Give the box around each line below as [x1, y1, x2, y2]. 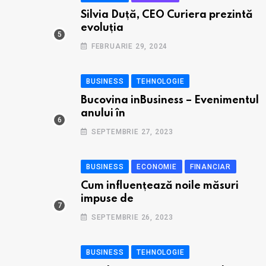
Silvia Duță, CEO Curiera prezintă [81, 9, 253, 20]
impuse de [81, 194, 134, 204]
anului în [81, 108, 125, 119]
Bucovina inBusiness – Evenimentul [81, 95, 259, 106]
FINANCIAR [189, 163, 232, 171]
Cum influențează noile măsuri [81, 180, 239, 191]
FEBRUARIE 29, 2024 [91, 42, 168, 50]
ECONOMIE [137, 163, 177, 171]
